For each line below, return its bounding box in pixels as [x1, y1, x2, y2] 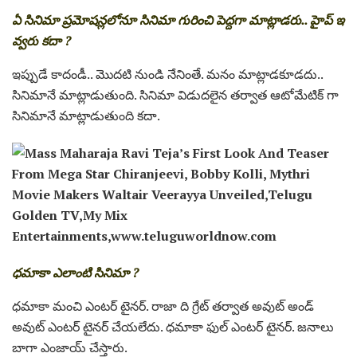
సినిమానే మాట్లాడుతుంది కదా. [12, 106, 160, 124]
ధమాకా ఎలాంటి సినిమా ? [12, 263, 139, 281]
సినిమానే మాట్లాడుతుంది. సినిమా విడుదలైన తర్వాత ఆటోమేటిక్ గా [12, 85, 339, 104]
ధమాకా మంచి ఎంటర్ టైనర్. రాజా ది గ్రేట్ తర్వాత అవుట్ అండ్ [12, 296, 314, 315]
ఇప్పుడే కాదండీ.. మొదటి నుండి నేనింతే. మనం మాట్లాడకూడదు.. [12, 65, 323, 83]
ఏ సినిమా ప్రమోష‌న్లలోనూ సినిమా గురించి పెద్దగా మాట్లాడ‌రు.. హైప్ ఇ [12, 10, 344, 29]
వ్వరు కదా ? [12, 31, 71, 49]
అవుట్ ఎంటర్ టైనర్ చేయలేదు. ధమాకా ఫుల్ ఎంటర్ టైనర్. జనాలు [12, 317, 334, 335]
